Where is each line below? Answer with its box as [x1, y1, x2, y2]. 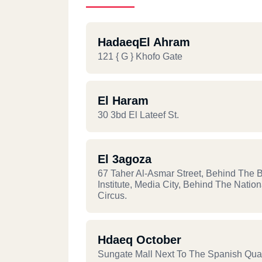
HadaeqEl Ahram [98, 36, 190, 49]
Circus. [98, 191, 127, 201]
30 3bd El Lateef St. [98, 110, 179, 120]
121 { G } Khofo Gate [98, 51, 182, 61]
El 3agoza [98, 153, 151, 166]
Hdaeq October [98, 233, 181, 246]
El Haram [98, 94, 149, 107]
